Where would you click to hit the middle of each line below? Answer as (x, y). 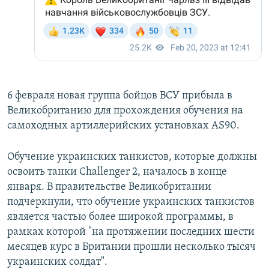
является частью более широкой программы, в (120, 217)
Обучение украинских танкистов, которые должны (132, 157)
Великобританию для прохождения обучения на (125, 111)
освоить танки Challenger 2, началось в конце (117, 172)
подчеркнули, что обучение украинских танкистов (131, 202)
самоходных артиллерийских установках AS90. (123, 126)
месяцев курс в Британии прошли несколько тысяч (131, 247)
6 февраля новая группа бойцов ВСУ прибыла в (120, 96)
